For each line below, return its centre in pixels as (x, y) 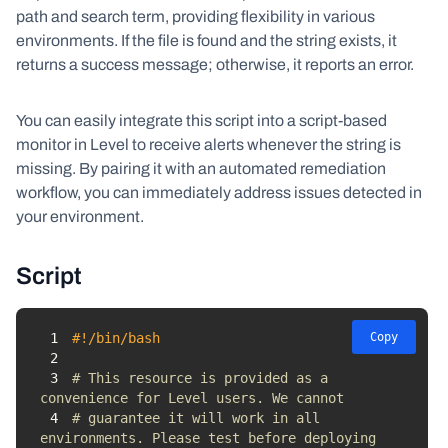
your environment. (80, 216)
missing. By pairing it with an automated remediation (201, 168)
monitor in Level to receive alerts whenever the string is (208, 144)
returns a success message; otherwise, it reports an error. (215, 64)
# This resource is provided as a (199, 378)
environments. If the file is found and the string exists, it (206, 40)
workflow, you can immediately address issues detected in (219, 192)
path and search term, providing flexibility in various (195, 16)
